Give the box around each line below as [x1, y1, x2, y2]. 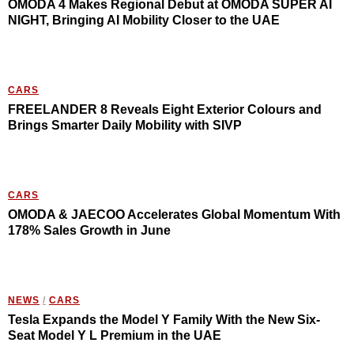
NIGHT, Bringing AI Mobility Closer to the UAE [8, 13, 280, 28]
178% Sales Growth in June [8, 224, 171, 238]
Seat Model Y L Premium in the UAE [8, 329, 221, 343]
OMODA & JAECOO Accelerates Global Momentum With [8, 208, 341, 222]
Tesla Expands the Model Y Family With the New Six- [8, 313, 320, 327]
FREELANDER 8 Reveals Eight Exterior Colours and [8, 103, 322, 117]
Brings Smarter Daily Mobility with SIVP [8, 119, 242, 133]
